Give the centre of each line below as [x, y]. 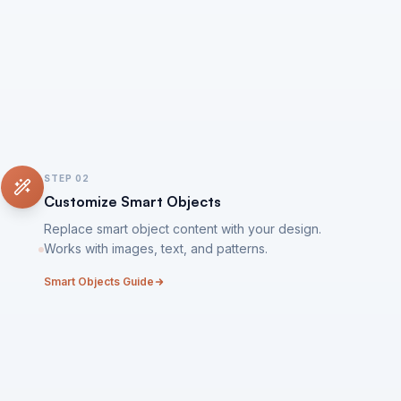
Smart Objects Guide [99, 282]
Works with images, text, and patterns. [156, 248]
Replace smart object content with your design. [183, 229]
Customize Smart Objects [133, 201]
